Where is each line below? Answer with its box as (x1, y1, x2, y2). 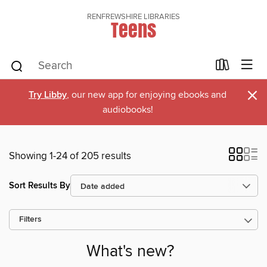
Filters (19, 215, 42, 225)
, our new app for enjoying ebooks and (67, 89, 226, 101)
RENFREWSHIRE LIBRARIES (87, 12, 180, 21)
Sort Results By (9, 179, 70, 191)
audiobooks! (102, 104, 153, 116)
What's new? (86, 242, 174, 262)
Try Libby (29, 89, 67, 101)
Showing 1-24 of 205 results (9, 150, 131, 163)
